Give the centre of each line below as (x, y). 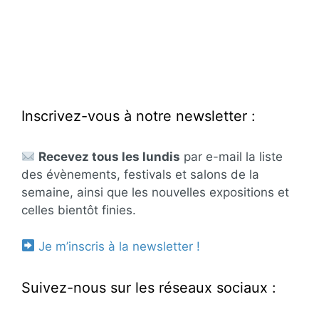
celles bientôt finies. (79, 210)
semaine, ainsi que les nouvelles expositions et (155, 193)
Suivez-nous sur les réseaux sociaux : (149, 287)
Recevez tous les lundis (110, 157)
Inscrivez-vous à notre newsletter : (138, 116)
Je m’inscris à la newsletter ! (120, 246)
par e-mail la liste (232, 157)
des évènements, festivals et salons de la (140, 175)
